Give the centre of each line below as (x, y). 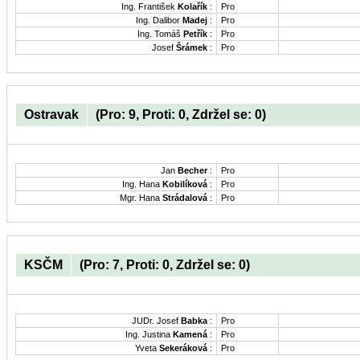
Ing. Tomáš (160, 34)
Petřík (195, 34)
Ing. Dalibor (159, 20)
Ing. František (149, 7)
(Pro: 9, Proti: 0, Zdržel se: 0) (181, 115)
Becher (192, 171)
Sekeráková (183, 348)
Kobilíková (185, 184)
